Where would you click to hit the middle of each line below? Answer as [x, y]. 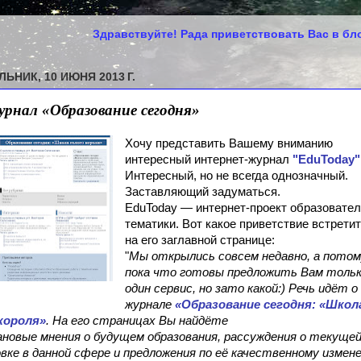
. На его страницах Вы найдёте [137, 321]
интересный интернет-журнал [208, 160]
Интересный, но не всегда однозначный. [236, 176]
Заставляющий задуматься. [202, 192]
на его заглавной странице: [199, 240]
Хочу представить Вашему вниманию [228, 143]
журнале [148, 305]
